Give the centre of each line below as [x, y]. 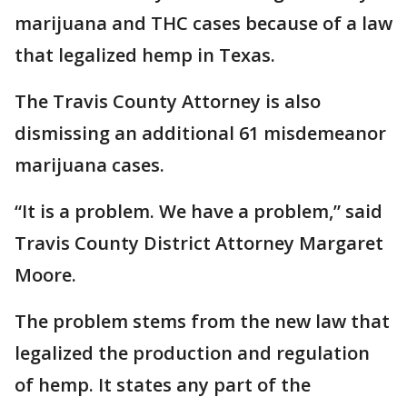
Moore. [50, 275]
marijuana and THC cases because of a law [203, 23]
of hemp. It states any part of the [163, 385]
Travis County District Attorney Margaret [199, 243]
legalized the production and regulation [192, 353]
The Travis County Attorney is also [168, 101]
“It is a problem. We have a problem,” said [199, 211]
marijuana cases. [92, 165]
